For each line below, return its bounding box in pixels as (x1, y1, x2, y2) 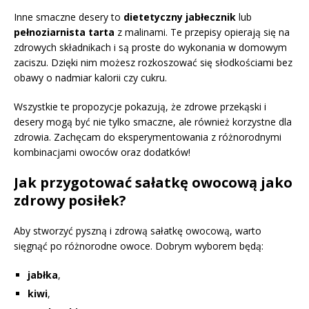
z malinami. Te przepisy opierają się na (114, 25, 290, 39)
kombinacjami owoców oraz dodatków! (14, 145, 190, 159)
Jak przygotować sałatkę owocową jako (14, 172, 292, 192)
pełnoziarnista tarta (14, 25, 114, 39)
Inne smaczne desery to (14, 10, 123, 23)
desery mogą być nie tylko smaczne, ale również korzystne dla (14, 114, 292, 128)
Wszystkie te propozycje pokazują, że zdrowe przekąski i (14, 99, 266, 113)
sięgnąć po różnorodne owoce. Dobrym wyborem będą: (14, 239, 263, 252)
